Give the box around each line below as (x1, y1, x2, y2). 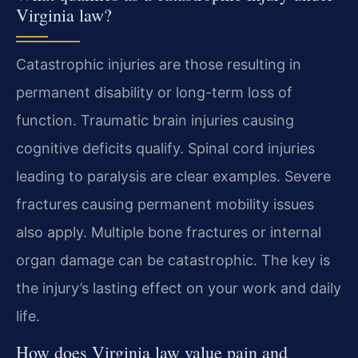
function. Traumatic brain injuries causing (16, 112, 294, 129)
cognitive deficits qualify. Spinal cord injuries (16, 140, 315, 157)
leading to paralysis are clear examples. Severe (16, 168, 331, 185)
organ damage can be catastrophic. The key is (16, 252, 330, 269)
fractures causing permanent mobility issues (16, 196, 314, 213)
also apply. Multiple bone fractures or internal (16, 224, 321, 241)
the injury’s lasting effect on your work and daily (16, 280, 341, 297)
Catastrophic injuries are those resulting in (16, 56, 301, 74)
